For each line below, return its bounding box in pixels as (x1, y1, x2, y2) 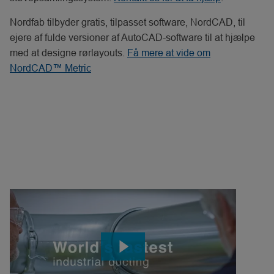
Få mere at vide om (127, 47, 210, 58)
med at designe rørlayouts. (10, 47, 127, 58)
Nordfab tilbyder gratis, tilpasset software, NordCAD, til (10, 17, 245, 28)
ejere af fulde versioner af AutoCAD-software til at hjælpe (10, 32, 255, 43)
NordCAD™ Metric (10, 62, 91, 73)
